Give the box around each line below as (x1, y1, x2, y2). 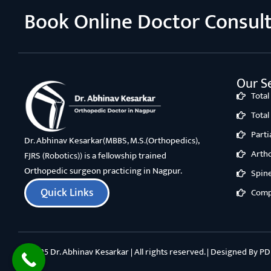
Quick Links (41, 184, 93, 203)
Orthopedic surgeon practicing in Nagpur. (24, 163, 182, 179)
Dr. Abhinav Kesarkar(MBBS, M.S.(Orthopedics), (24, 133, 199, 149)
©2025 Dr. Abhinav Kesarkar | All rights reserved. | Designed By (24, 244, 260, 260)
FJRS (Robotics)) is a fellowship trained (24, 148, 166, 164)
